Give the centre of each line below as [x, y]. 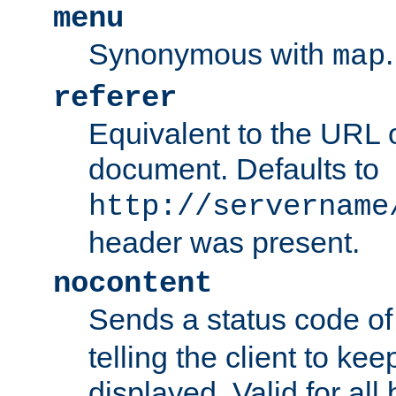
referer [115, 98]
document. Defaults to [234, 168]
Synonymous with [210, 53]
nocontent [133, 283]
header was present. [224, 242]
